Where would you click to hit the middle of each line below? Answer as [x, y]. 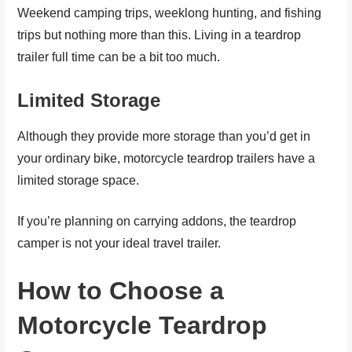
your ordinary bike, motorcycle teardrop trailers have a [167, 158]
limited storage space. [79, 180]
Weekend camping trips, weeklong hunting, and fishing [170, 13]
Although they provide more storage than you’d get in [164, 136]
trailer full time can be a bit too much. [119, 57]
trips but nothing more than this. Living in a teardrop [159, 35]
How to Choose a [121, 290]
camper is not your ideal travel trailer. [119, 243]
